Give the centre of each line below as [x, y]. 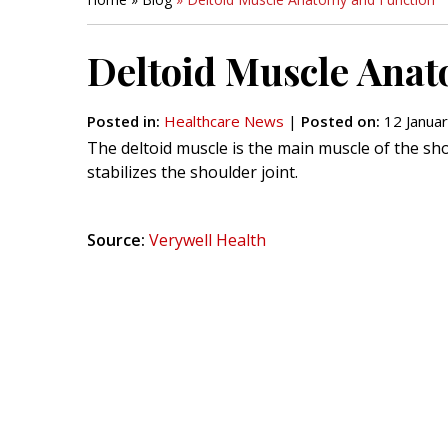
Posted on [338, 121]
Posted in [121, 121]
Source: [116, 240]
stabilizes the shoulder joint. [192, 172]
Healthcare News [224, 121]
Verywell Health [207, 240]
